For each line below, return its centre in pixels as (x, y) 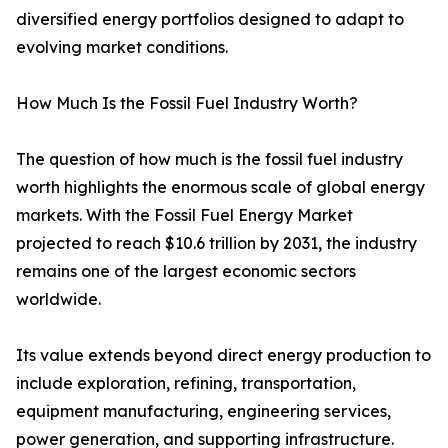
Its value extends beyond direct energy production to (223, 355)
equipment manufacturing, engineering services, (203, 411)
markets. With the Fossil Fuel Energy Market (184, 215)
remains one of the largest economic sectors (186, 271)
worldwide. (58, 299)
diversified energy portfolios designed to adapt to (210, 19)
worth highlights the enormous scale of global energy (220, 187)
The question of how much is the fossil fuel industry (209, 159)
